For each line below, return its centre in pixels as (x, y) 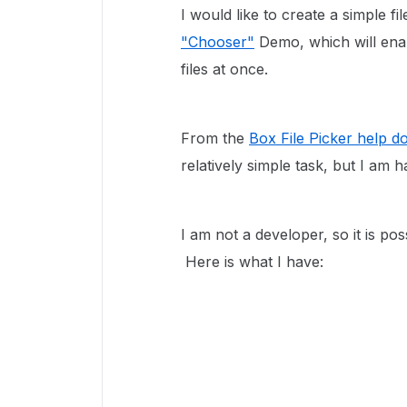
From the (215, 138)
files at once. (224, 69)
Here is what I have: (252, 262)
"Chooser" (218, 42)
